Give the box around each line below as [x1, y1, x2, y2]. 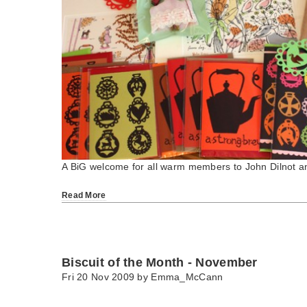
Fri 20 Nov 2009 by [62, 271, 151, 283]
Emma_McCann [151, 271, 223, 283]
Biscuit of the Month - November [62, 256, 258, 270]
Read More [62, 191, 106, 201]
